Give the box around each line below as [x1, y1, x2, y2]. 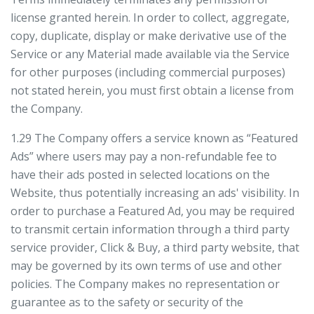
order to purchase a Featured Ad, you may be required [11, 203, 294, 219]
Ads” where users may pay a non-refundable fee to [11, 149, 277, 164]
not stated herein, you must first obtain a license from [11, 83, 294, 98]
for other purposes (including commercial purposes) [11, 64, 285, 80]
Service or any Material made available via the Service [11, 46, 289, 62]
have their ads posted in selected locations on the [11, 167, 270, 182]
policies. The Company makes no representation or [11, 276, 280, 292]
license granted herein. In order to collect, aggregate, [11, 10, 289, 25]
